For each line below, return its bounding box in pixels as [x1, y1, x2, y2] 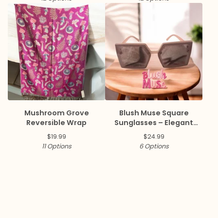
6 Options [139, 142, 169, 150]
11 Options [41, 142, 72, 150]
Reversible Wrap [26, 117, 87, 127]
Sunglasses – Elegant [114, 117, 193, 127]
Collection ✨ [130, 127, 177, 137]
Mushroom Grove [24, 108, 89, 118]
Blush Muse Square [119, 108, 189, 118]
